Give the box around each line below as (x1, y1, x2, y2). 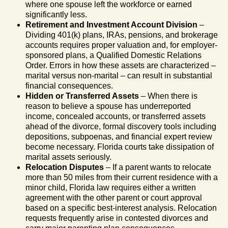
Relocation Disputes (25, 162, 104, 172)
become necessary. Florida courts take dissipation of (25, 142, 214, 151)
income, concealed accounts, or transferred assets (25, 111, 206, 121)
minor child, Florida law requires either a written (25, 183, 196, 192)
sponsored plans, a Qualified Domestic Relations (25, 50, 202, 60)
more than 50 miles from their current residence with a (25, 173, 218, 182)
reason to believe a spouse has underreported (25, 101, 191, 110)
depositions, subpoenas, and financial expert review (25, 132, 212, 141)
